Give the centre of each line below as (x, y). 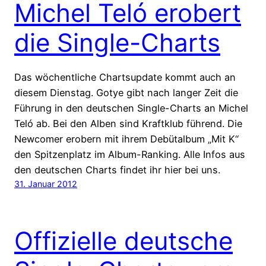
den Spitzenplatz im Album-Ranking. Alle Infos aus (130, 155)
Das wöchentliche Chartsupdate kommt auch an (125, 77)
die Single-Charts (117, 43)
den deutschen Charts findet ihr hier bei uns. (117, 170)
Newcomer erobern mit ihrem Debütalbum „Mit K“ (126, 139)
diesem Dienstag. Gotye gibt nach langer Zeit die (126, 93)
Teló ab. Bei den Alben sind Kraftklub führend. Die (128, 124)
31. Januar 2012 (46, 184)
